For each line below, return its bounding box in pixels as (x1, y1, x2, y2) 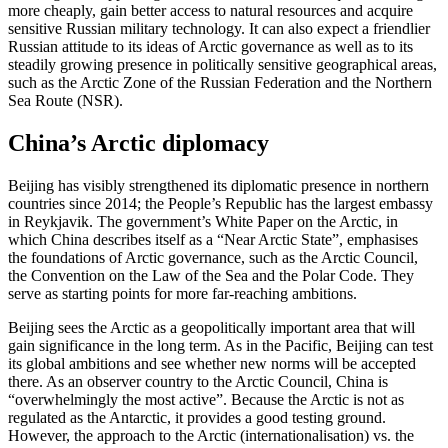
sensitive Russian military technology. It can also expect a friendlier (8, 19, 430, 37)
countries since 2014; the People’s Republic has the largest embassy (8, 194, 433, 212)
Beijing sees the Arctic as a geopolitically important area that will (8, 318, 415, 336)
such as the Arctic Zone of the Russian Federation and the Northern (8, 73, 432, 91)
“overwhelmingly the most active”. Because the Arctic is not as (8, 390, 404, 408)
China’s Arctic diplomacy (8, 129, 269, 156)
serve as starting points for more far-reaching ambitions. (8, 284, 357, 302)
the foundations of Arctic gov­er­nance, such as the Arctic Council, (8, 248, 418, 266)
